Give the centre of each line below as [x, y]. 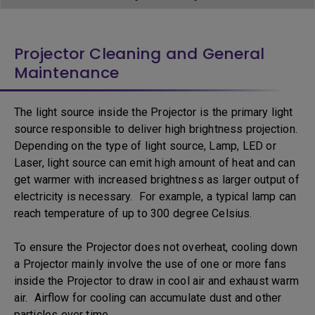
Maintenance [71, 73]
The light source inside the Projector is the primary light [154, 112]
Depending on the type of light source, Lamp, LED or [145, 146]
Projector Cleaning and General [140, 54]
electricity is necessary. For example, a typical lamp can [155, 197]
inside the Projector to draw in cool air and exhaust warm [156, 281]
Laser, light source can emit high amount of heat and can [155, 163]
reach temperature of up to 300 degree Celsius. [136, 213]
